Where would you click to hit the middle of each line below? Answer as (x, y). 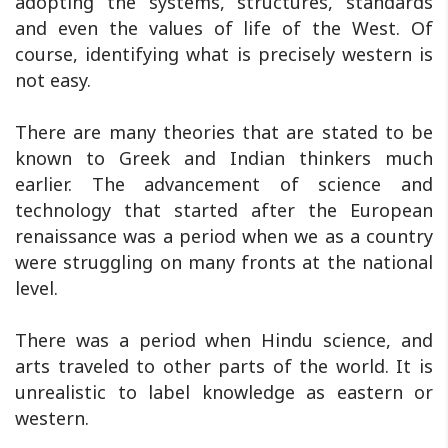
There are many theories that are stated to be (224, 132)
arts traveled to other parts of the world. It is (224, 366)
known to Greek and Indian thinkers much (224, 158)
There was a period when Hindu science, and (224, 340)
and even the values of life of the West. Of (224, 28)
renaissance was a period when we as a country (224, 236)
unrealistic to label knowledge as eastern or (224, 392)
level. (36, 288)
